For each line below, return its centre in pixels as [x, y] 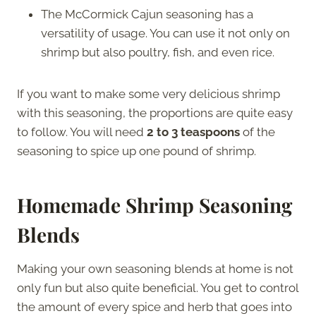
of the [257, 132]
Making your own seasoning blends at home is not [155, 268]
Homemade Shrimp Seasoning [154, 205]
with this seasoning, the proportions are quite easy [155, 113]
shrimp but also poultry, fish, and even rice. [158, 52]
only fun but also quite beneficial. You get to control [158, 287]
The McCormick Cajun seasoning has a [147, 14]
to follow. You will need [82, 132]
